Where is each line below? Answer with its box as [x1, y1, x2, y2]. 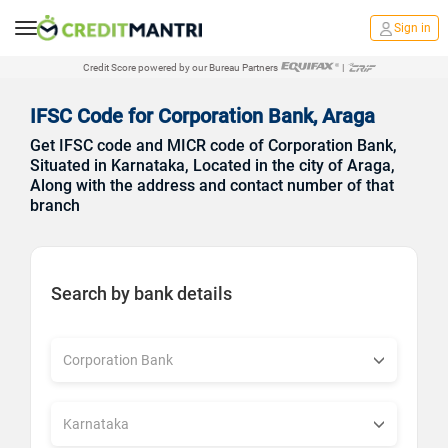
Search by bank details [51, 283, 232, 304]
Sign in [394, 21, 432, 36]
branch [30, 196, 80, 215]
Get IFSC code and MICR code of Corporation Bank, [30, 136, 397, 155]
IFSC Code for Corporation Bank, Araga [30, 104, 375, 128]
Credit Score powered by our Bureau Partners [82, 61, 278, 73]
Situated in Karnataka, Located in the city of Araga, [30, 156, 395, 175]
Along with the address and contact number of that [30, 176, 394, 195]
